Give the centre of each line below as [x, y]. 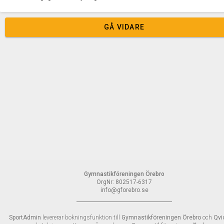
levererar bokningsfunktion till [81, 217]
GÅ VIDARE [124, 27]
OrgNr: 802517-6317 [124, 182]
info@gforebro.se [124, 190]
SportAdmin [25, 217]
